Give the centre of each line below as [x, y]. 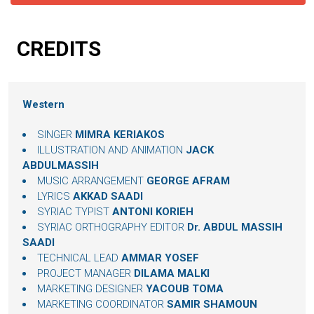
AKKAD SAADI [108, 197]
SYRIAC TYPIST [75, 212]
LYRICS [55, 197]
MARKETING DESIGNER [91, 289]
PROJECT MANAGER [86, 274]
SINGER [56, 135]
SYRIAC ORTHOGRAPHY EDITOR [112, 227]
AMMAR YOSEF [160, 258]
